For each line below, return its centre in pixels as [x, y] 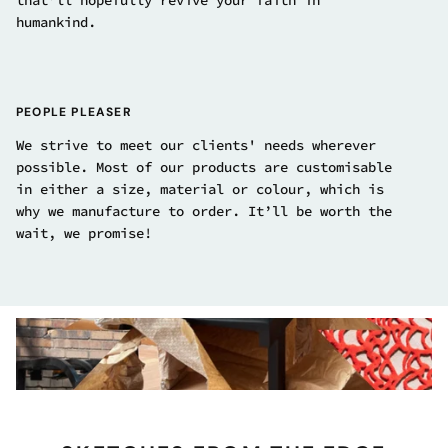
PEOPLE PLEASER [74, 112]
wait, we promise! [84, 233]
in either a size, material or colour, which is [200, 189]
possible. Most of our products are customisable [204, 167]
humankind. [56, 22]
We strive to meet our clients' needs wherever [196, 145]
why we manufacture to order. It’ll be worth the [204, 211]
